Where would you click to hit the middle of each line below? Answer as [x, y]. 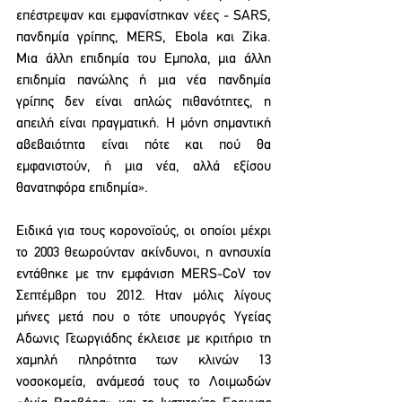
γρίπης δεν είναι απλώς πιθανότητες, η [144, 102]
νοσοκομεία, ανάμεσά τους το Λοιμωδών [144, 382]
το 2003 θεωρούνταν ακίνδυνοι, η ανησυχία [144, 253]
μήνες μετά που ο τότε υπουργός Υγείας [144, 318]
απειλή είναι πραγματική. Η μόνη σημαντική [144, 124]
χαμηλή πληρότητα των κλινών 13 [144, 361]
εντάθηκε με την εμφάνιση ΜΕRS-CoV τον [144, 275]
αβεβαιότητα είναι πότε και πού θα [144, 145]
